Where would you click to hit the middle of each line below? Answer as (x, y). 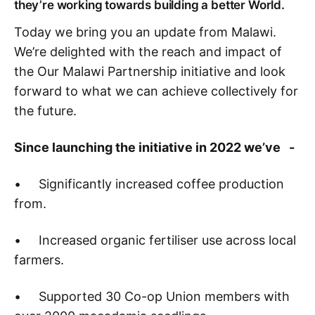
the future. (45, 111)
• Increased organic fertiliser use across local (155, 240)
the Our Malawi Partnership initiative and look (150, 72)
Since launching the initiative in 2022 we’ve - (154, 148)
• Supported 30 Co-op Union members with (152, 297)
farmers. (39, 260)
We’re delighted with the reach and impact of (148, 52)
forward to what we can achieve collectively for (156, 91)
